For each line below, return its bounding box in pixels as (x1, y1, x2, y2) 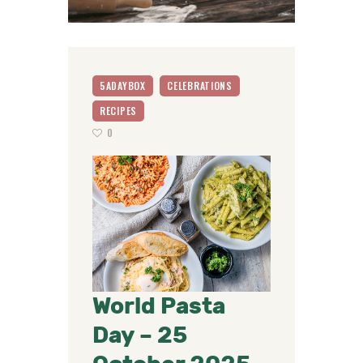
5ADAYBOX (100, 78, 146, 92)
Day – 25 (92, 321, 187, 349)
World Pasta (92, 292, 225, 320)
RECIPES (100, 103, 137, 117)
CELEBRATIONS (167, 78, 233, 92)
